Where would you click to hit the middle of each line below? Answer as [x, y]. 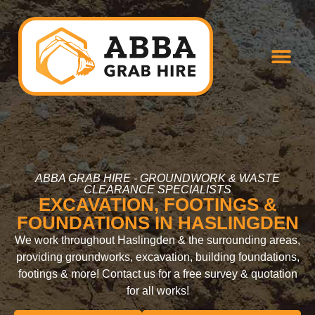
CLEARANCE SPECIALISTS [157, 189]
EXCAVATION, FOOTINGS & [157, 204]
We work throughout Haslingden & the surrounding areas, [157, 240]
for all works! [157, 290]
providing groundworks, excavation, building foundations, [157, 257]
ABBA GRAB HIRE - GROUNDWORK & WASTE [157, 178]
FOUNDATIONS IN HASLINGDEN [157, 223]
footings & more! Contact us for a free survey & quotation [157, 274]
